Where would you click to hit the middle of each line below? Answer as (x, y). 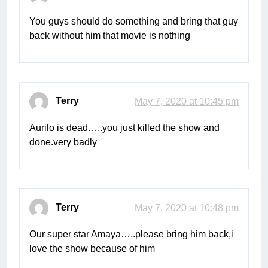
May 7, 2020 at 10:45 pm (187, 102)
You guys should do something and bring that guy (134, 22)
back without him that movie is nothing (110, 36)
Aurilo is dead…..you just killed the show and (124, 128)
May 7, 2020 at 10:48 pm (187, 208)
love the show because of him (92, 249)
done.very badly (63, 142)
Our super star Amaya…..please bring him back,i (131, 234)
